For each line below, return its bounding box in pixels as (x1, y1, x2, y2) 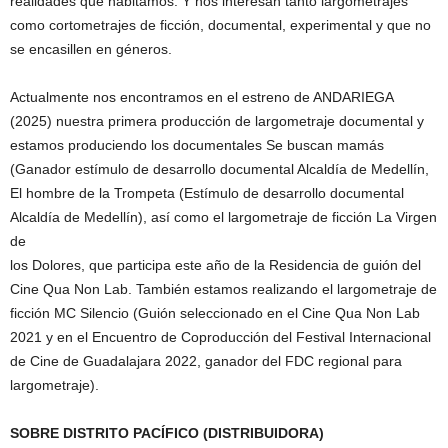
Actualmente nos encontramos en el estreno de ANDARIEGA (10, 88, 393, 105)
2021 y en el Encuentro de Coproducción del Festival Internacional (10, 328, 431, 345)
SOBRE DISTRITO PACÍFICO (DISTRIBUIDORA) (10, 424, 324, 441)
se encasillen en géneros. (10, 40, 172, 57)
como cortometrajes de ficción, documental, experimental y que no (10, 16, 431, 33)
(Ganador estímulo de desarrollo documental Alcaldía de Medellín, (10, 160, 429, 177)
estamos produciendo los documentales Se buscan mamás (10, 136, 384, 153)
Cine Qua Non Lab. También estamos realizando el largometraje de (10, 280, 437, 297)
